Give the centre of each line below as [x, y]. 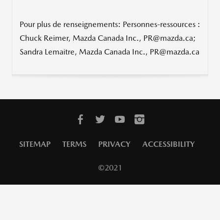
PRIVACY [114, 144]
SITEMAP [35, 144]
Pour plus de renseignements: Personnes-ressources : [110, 24]
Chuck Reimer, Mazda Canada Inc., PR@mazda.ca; [108, 38]
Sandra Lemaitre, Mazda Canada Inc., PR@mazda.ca [110, 52]
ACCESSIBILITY [169, 144]
